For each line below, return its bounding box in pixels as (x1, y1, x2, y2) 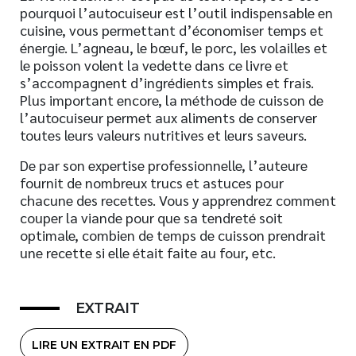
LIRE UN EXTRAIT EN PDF (32, 338, 176, 352)
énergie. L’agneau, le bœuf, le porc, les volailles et (20, 38, 327, 56)
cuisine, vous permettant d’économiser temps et (20, 21, 323, 39)
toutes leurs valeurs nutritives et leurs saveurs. (20, 126, 307, 144)
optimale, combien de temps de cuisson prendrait (20, 226, 326, 244)
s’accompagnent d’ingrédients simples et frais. (20, 73, 314, 91)
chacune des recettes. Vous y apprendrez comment (20, 191, 336, 209)
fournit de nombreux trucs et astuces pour (20, 173, 284, 192)
